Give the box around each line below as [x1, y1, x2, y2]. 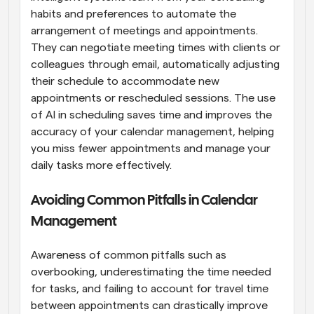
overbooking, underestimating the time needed [31, 266, 271, 278]
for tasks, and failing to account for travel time [31, 282, 268, 294]
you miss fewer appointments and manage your [31, 142, 271, 154]
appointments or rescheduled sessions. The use [31, 92, 275, 104]
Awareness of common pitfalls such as [31, 249, 226, 261]
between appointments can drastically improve [31, 299, 268, 311]
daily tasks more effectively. [31, 159, 172, 171]
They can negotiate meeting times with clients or [31, 41, 280, 53]
